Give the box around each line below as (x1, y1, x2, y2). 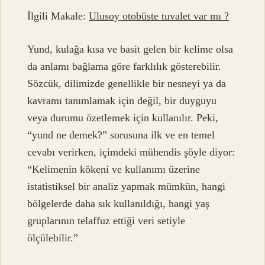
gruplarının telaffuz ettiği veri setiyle (27, 214, 186, 227)
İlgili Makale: (27, 10, 89, 22)
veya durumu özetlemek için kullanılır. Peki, (27, 111, 219, 124)
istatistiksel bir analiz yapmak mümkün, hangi (27, 180, 226, 192)
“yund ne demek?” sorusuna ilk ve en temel (27, 128, 215, 141)
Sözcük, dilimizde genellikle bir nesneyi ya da (27, 77, 227, 89)
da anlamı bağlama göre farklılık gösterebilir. (27, 60, 222, 72)
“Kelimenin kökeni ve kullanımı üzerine (27, 163, 201, 175)
